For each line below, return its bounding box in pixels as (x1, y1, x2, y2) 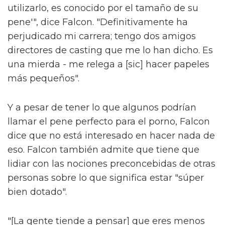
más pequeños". (8, 73, 79, 84)
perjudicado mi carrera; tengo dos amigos (8, 31, 196, 42)
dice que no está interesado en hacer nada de (8, 130, 215, 142)
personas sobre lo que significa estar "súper (8, 172, 204, 184)
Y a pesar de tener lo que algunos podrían (8, 102, 196, 114)
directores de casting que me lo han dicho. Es (8, 45, 213, 56)
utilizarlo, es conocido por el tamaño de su (8, 3, 198, 14)
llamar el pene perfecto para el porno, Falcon (8, 116, 210, 128)
